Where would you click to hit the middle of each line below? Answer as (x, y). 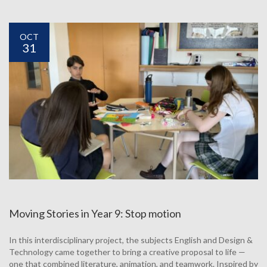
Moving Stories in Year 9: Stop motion (95, 214)
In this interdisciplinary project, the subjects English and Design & (131, 240)
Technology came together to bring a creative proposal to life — (127, 252)
